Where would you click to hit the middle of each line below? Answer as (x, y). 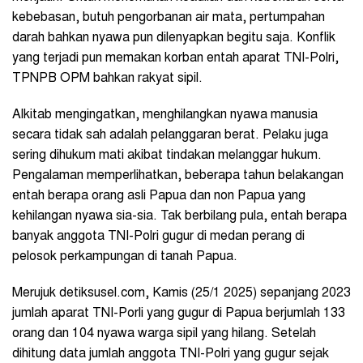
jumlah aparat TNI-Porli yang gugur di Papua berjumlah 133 (179, 314)
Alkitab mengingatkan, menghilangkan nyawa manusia (165, 115)
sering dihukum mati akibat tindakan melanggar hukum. (167, 156)
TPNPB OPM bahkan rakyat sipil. (107, 79)
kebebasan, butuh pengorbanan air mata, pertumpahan (169, 18)
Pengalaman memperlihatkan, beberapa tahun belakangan (178, 176)
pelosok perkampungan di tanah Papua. (126, 257)
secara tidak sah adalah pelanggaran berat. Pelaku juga (170, 136)
